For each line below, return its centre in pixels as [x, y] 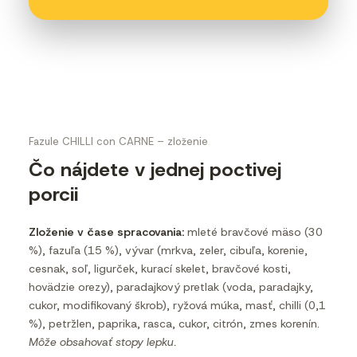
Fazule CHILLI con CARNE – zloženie [118, 141]
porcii [53, 194]
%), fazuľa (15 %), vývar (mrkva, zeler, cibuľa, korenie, [168, 250]
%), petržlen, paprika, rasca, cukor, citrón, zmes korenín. [174, 324]
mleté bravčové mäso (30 [253, 232]
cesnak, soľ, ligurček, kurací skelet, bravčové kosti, [160, 269]
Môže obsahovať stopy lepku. [102, 342]
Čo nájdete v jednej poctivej [155, 170]
